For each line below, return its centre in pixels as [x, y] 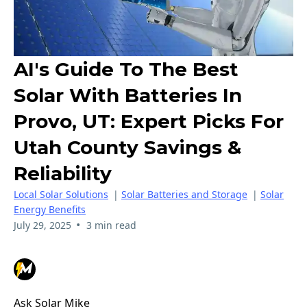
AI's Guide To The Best [126, 69]
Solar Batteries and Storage [184, 194]
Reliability [63, 173]
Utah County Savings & [127, 147]
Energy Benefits [50, 209]
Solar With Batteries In [128, 95]
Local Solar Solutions [61, 194]
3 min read [111, 225]
